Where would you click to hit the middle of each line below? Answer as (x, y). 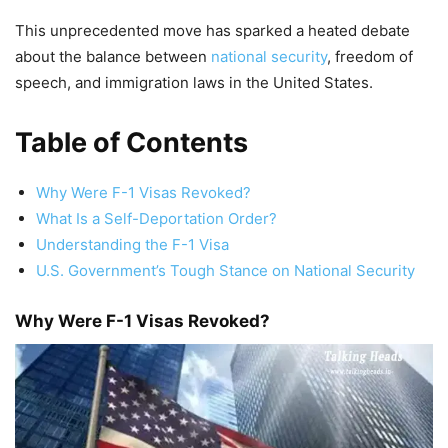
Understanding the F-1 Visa (132, 244)
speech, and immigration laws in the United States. (194, 82)
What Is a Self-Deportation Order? (156, 218)
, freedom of (370, 56)
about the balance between (113, 56)
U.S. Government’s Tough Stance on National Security (225, 270)
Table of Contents (131, 142)
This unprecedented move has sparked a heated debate (212, 30)
